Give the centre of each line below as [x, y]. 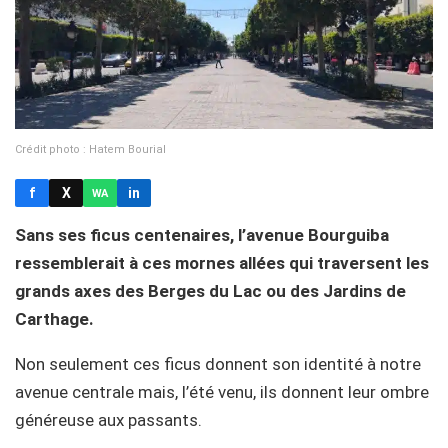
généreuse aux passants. [108, 420]
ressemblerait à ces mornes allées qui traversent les [222, 263]
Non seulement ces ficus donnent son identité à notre [218, 364]
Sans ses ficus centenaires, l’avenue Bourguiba [202, 235]
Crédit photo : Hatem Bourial [90, 150]
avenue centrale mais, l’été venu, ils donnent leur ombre [222, 392]
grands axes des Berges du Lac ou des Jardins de [210, 291]
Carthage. [54, 319]
